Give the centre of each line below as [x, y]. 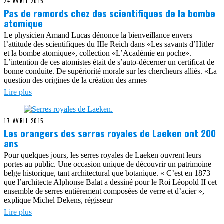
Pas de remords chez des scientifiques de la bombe [110, 13]
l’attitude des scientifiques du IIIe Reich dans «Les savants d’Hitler [109, 44]
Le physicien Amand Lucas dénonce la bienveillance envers [98, 35]
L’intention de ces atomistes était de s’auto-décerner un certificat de [109, 62]
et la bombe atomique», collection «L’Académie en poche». [98, 53]
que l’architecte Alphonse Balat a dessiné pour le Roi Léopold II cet [110, 182]
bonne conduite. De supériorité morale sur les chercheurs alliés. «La [110, 71]
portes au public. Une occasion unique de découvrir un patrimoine [108, 164]
